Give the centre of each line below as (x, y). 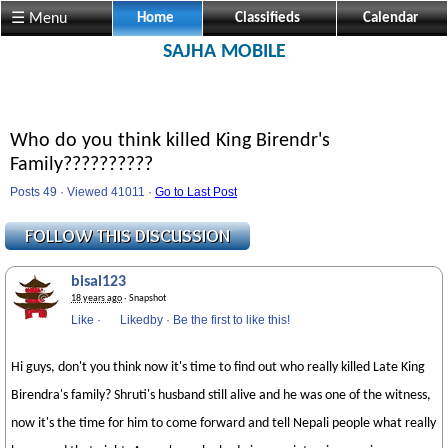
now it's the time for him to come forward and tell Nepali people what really (223, 423)
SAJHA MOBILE (224, 52)
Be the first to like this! (231, 320)
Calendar (390, 18)
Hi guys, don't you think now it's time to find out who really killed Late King (218, 367)
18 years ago (96, 298)
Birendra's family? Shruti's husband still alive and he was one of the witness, (221, 395)
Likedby (141, 320)
